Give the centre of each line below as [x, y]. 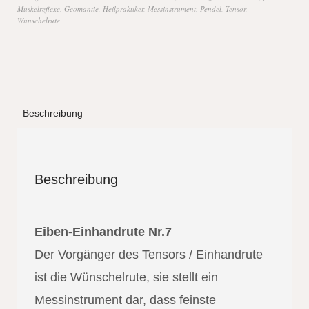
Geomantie [81, 9]
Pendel [211, 9]
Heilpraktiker [123, 9]
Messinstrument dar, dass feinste [125, 300]
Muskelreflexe [39, 9]
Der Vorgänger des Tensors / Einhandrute [149, 254]
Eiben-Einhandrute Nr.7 [103, 231]
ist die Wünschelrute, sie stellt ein [126, 277]
